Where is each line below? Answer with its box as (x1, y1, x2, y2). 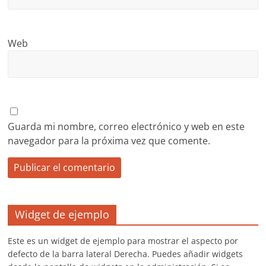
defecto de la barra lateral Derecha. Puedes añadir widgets (8, 248, 243, 259)
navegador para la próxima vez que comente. (8, 134, 211, 147)
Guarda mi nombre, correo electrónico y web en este (8, 120, 245, 133)
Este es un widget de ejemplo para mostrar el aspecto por (8, 235, 239, 246)
